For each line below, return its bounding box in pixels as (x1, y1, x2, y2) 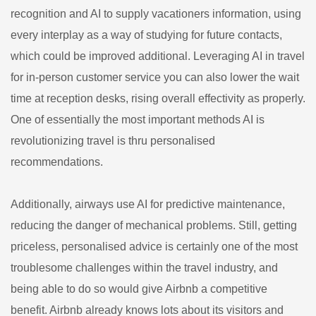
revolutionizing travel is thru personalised (11, 134, 215, 147)
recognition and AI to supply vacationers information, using (11, 7, 301, 20)
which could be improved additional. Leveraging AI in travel (11, 49, 305, 62)
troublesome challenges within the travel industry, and (11, 261, 278, 274)
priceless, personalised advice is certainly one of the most (11, 240, 298, 253)
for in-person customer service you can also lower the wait (11, 71, 299, 83)
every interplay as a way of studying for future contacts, (11, 28, 282, 41)
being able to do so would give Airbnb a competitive (11, 282, 267, 295)
